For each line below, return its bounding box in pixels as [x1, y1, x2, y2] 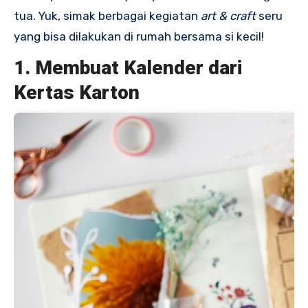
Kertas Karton [14, 80, 140, 104]
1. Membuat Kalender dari [14, 56, 243, 79]
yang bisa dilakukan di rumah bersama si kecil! [14, 29, 264, 43]
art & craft [198, 8, 256, 23]
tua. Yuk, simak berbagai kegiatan [14, 8, 198, 23]
